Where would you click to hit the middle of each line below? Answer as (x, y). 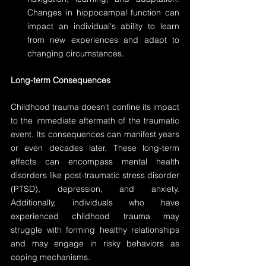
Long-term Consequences (61, 80)
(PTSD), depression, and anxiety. (95, 189)
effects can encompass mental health (95, 161)
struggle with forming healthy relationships (95, 230)
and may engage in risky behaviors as (95, 243)
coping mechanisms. (50, 257)
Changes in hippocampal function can (103, 12)
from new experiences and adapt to (103, 40)
